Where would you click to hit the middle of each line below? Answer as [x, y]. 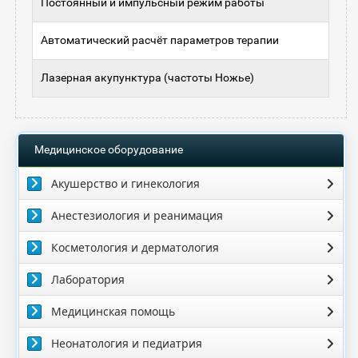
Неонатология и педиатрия [126, 344]
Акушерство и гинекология [125, 184]
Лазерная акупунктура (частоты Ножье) [147, 78]
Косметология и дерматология [135, 248]
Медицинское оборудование [108, 150]
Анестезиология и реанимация [137, 216]
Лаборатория [88, 280]
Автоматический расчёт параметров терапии [159, 40]
